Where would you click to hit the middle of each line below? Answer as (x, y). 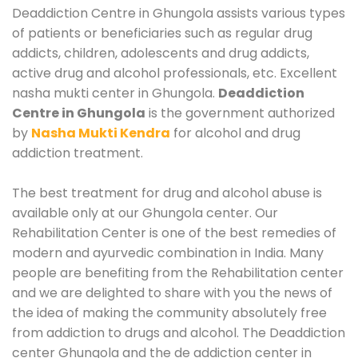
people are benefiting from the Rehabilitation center (178, 272)
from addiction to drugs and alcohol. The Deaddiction (179, 332)
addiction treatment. (78, 153)
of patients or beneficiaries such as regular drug (162, 33)
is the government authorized (240, 113)
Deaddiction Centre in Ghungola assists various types (179, 13)
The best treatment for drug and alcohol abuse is (167, 193)
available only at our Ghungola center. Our (145, 213)
